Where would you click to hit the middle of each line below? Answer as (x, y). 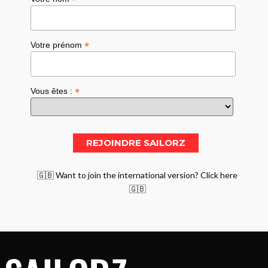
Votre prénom (58, 45)
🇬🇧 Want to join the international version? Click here (138, 175)
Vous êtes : (53, 91)
